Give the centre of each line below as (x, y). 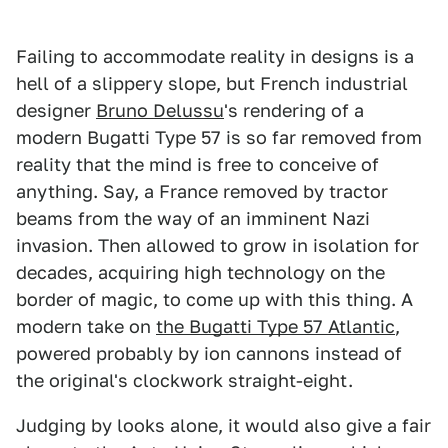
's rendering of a (294, 110)
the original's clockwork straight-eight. (184, 380)
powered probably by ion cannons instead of (209, 353)
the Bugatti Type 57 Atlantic (275, 326)
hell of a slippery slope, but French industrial (212, 83)
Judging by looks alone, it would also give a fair (223, 425)
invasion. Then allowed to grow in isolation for (217, 245)
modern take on (86, 326)
